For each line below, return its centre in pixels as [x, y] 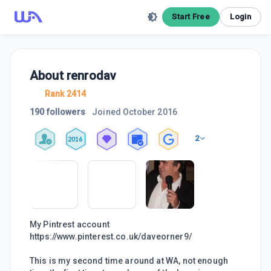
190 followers [57, 112]
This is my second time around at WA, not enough [129, 261]
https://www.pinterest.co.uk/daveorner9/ [111, 237]
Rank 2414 [66, 94]
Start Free [191, 17]
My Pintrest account [70, 224]
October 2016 [150, 112]
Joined [106, 112]
